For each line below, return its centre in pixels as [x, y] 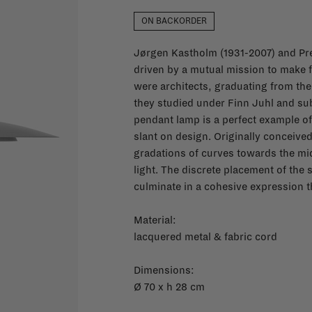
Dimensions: [164, 270]
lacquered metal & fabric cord [205, 237]
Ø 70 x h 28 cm [169, 287]
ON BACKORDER [174, 21]
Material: [155, 220]
